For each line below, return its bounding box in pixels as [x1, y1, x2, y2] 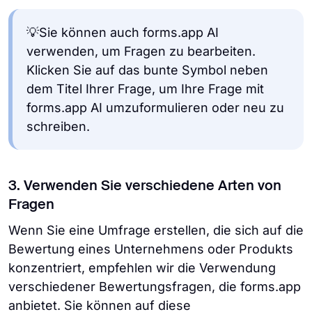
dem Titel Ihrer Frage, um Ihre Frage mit [26, 81, 264, 96]
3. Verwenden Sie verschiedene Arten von [8, 179, 281, 194]
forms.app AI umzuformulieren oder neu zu [26, 100, 284, 115]
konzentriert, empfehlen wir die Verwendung [8, 260, 276, 275]
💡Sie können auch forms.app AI [26, 24, 219, 40]
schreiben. [26, 118, 90, 134]
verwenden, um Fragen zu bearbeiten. [26, 43, 256, 58]
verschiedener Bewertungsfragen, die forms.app [8, 279, 301, 294]
